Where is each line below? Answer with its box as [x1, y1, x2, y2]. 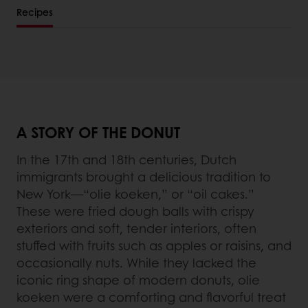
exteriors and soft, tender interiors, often [16, 219, 256, 237]
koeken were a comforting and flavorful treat [16, 287, 286, 306]
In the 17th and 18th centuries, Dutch [16, 150, 236, 168]
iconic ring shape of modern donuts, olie [16, 270, 260, 289]
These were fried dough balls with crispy [16, 201, 254, 220]
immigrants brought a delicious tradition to [16, 167, 271, 186]
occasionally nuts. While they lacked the [16, 253, 256, 272]
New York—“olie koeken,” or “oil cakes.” [16, 184, 254, 203]
